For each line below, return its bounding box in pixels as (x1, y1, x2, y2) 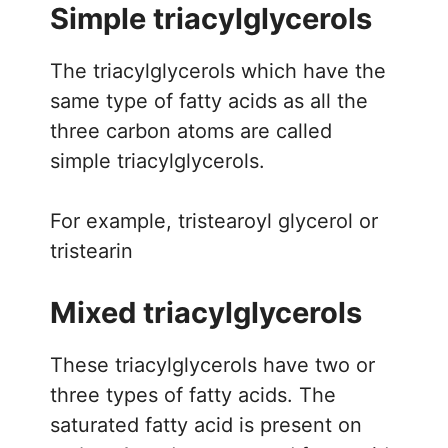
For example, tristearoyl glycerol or (50, 208, 378, 233)
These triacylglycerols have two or (50, 352, 375, 377)
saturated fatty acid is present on (50, 412, 362, 437)
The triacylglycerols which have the (50, 58, 386, 83)
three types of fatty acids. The (50, 382, 336, 407)
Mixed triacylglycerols (50, 294, 362, 330)
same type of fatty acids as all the (50, 88, 368, 113)
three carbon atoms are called (50, 118, 332, 143)
